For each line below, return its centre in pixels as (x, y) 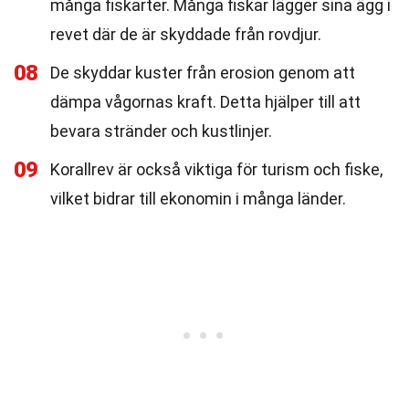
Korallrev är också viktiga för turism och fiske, (216, 169)
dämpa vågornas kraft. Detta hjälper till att (205, 102)
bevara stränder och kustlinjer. (161, 131)
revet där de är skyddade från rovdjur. (186, 34)
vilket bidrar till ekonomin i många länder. (198, 199)
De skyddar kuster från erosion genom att (203, 73)
